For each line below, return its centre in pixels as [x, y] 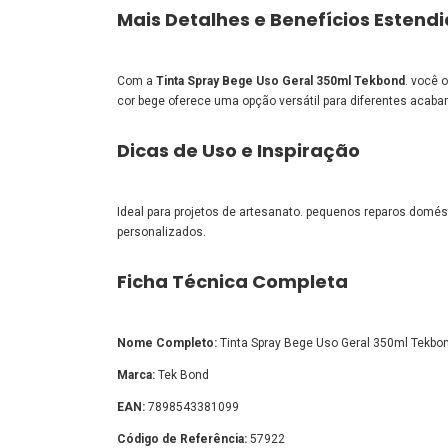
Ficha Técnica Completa [232, 281]
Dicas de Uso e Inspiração [238, 150]
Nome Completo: [167, 342]
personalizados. [161, 231]
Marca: [136, 374]
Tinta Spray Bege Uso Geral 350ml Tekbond [280, 80]
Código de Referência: [182, 438]
